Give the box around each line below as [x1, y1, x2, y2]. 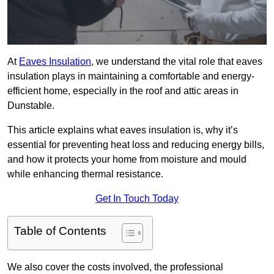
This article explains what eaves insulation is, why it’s [7, 125, 238, 136]
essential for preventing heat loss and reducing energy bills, [7, 139, 264, 150]
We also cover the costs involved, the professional [7, 262, 223, 273]
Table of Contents [14, 224, 106, 238]
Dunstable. [7, 100, 54, 111]
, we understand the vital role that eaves [91, 56, 262, 67]
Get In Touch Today [95, 193, 179, 204]
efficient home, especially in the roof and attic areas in [7, 86, 239, 97]
